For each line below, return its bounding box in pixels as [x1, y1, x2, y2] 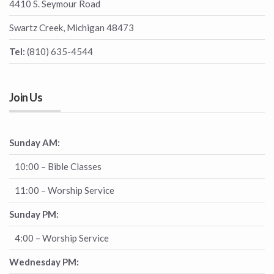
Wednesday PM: [9, 256, 79, 268]
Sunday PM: [9, 209, 59, 220]
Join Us [9, 91, 43, 105]
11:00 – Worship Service [9, 185, 114, 196]
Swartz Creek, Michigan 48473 [9, 22, 134, 34]
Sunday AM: [9, 137, 60, 149]
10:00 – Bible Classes [9, 161, 102, 172]
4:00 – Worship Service [9, 232, 109, 244]
